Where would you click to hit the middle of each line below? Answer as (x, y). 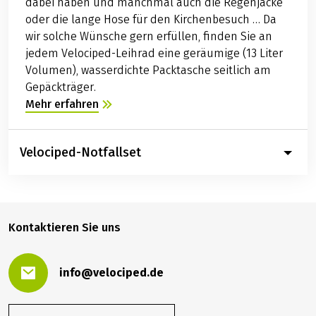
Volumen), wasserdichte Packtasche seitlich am (148, 71)
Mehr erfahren (62, 104)
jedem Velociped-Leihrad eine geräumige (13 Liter (154, 54)
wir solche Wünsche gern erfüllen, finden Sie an (149, 37)
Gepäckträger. (61, 87)
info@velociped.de (111, 272)
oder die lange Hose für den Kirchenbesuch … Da (151, 20)
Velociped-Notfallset (80, 152)
